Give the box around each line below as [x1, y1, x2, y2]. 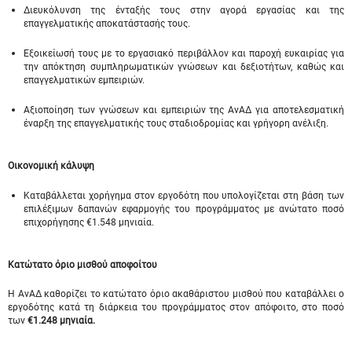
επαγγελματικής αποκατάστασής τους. [24, 18, 190, 29]
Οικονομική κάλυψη [8, 160, 94, 171]
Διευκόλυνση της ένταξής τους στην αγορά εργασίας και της [24, 5, 344, 16]
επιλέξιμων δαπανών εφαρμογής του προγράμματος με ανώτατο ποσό [24, 203, 344, 214]
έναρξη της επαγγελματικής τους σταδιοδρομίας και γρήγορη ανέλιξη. [24, 118, 328, 129]
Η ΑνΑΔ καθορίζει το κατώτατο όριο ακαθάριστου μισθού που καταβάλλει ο [8, 288, 344, 299]
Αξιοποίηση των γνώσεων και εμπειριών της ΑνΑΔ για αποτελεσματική [24, 104, 344, 115]
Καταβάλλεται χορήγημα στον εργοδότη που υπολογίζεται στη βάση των [24, 190, 344, 201]
